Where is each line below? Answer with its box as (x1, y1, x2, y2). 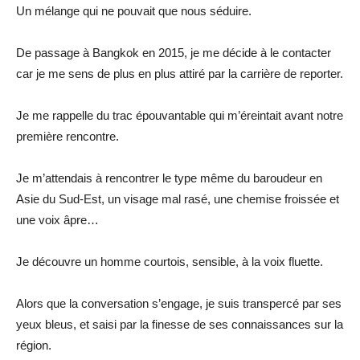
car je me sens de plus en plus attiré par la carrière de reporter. (16, 66, 343, 80)
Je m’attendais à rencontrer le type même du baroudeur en (16, 170, 322, 185)
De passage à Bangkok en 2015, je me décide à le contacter (16, 45, 331, 59)
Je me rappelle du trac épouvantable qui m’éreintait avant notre (16, 108, 343, 122)
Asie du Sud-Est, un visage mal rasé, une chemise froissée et (16, 191, 339, 206)
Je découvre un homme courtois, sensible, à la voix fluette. (16, 254, 323, 268)
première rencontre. (16, 129, 119, 143)
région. (16, 337, 51, 352)
